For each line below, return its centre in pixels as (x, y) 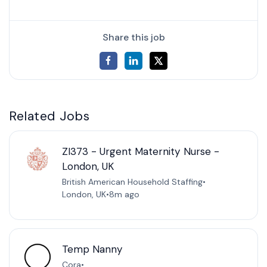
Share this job (133, 38)
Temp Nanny (92, 249)
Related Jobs (49, 116)
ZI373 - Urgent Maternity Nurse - (140, 151)
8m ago (124, 194)
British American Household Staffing (132, 181)
